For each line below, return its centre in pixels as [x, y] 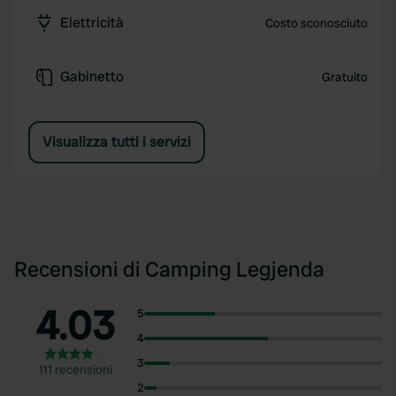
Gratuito [344, 77]
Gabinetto [92, 76]
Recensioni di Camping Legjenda [169, 269]
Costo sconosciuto [316, 23]
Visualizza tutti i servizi [117, 142]
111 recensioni [75, 369]
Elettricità [92, 23]
